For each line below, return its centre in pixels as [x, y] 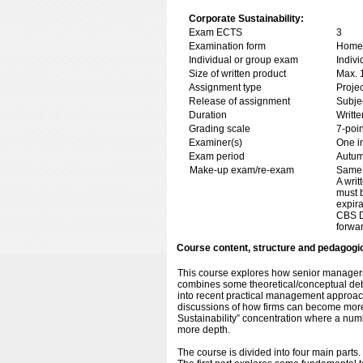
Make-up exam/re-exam [242, 170]
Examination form [227, 46]
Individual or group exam [243, 60]
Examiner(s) [216, 143]
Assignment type [225, 88]
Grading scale [220, 129]
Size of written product [237, 74]
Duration [208, 115]
